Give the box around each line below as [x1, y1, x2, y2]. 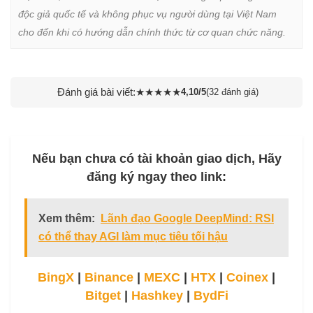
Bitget [85, 288, 121, 303]
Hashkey [131, 288, 183, 303]
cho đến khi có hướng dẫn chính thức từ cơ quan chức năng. [18, 26, 286, 38]
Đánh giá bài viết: [57, 85, 136, 98]
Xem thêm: [38, 212, 95, 224]
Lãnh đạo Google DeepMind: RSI [101, 212, 274, 224]
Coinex [226, 270, 268, 284]
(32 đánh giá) [205, 86, 259, 97]
